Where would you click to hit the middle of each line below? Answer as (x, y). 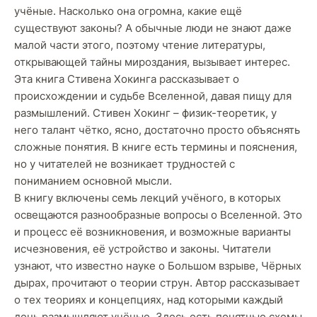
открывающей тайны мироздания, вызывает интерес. (152, 62)
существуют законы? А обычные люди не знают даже (153, 28)
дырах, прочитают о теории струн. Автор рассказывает (157, 283)
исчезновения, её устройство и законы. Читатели (143, 249)
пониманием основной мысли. (93, 181)
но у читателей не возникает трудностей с (125, 164)
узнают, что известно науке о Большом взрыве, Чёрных (158, 266)
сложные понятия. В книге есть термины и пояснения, (156, 147)
